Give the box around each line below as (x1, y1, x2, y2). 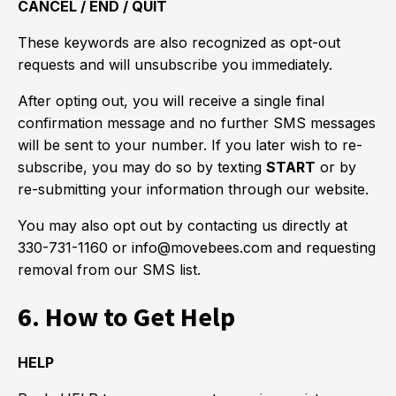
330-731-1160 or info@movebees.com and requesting (18, 239, 376, 256)
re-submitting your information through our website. (18, 180, 369, 198)
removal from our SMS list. (18, 261, 201, 278)
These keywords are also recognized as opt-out (18, 34, 340, 51)
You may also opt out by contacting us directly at (18, 217, 347, 234)
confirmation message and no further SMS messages (18, 114, 376, 132)
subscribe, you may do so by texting (18, 158, 266, 176)
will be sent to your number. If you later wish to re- (18, 136, 362, 154)
